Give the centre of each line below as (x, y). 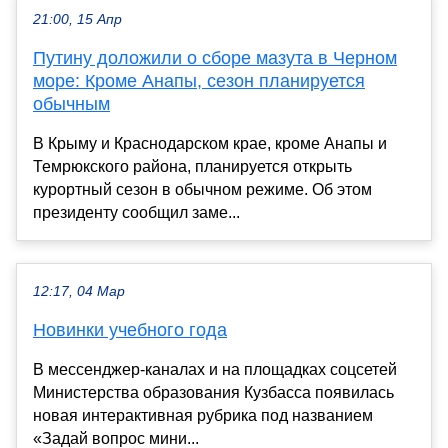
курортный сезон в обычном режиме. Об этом (202, 189)
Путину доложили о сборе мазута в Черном (215, 57)
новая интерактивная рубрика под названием (203, 415)
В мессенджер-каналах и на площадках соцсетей (215, 369)
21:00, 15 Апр (77, 19)
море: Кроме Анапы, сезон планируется (199, 80)
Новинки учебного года (130, 329)
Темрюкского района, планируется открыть (192, 166)
